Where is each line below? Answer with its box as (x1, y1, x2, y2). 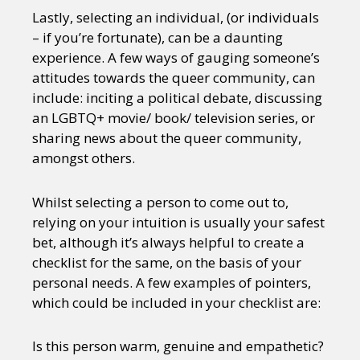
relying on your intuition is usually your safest (32, 212, 325, 231)
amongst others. (32, 148, 135, 167)
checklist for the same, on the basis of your (32, 252, 301, 272)
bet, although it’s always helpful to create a (32, 232, 305, 252)
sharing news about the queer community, (32, 128, 301, 147)
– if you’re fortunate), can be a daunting (32, 27, 283, 47)
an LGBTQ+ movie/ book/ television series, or (32, 108, 315, 127)
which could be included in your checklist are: (32, 292, 321, 312)
